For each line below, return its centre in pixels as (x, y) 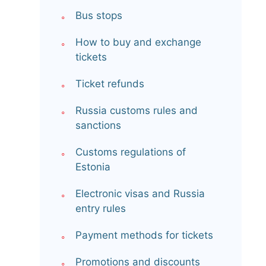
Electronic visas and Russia (140, 194)
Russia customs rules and (137, 111)
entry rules (101, 209)
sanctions (98, 126)
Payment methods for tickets (144, 235)
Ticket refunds (110, 84)
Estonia (93, 167)
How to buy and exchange (138, 42)
